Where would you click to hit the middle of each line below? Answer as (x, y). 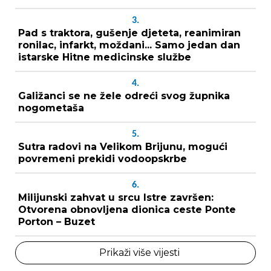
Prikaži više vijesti (139, 252)
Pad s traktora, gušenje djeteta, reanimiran (129, 33)
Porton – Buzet (57, 221)
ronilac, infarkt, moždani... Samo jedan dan (129, 45)
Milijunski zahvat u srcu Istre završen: (116, 197)
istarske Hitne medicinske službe (105, 57)
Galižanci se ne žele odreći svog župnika (124, 96)
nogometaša (51, 108)
